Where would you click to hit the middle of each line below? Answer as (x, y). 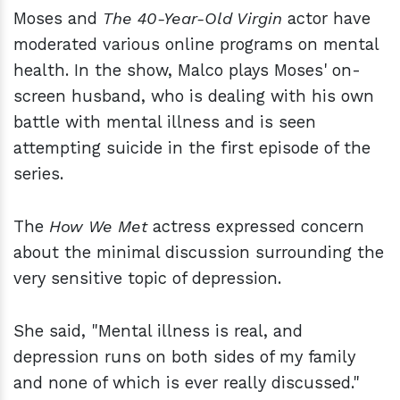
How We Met (101, 226)
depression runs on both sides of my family (184, 356)
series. (38, 173)
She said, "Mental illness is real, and (158, 330)
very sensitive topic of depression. (147, 278)
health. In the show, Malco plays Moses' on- (187, 70)
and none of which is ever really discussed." (187, 382)
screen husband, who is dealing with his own (194, 96)
